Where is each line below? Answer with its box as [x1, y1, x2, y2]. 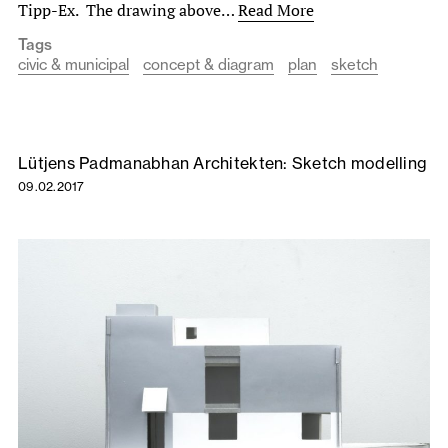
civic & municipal [18, 55, 129, 75]
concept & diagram [143, 55, 274, 75]
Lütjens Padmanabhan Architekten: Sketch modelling [18, 153, 428, 174]
